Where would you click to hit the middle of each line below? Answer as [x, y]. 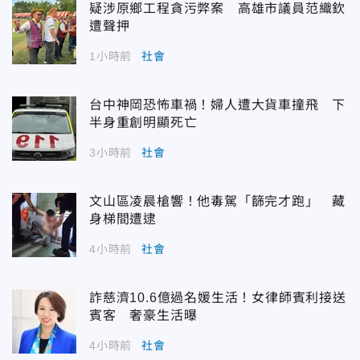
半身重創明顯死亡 [143, 122]
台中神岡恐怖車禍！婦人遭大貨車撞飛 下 [218, 104]
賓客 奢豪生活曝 [143, 315]
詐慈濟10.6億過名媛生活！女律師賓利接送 [218, 297]
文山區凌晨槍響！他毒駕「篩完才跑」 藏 [218, 201]
